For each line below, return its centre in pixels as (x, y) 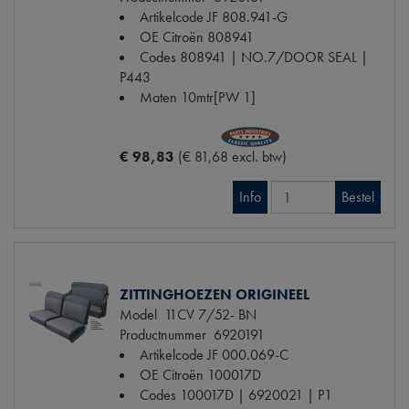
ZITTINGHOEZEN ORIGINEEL (215, 295)
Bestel (358, 197)
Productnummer (163, 335)
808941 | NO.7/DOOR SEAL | (274, 58)
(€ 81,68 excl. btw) (232, 157)
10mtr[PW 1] (218, 98)
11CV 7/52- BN (207, 315)
